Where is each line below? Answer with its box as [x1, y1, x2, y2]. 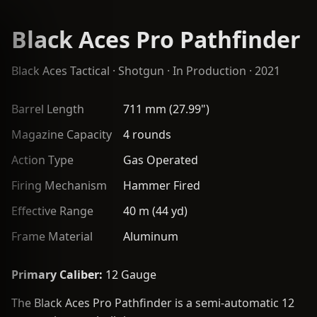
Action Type [11, 152, 74, 168]
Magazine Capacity [11, 127, 112, 142]
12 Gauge [103, 267, 156, 282]
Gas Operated [123, 152, 198, 168]
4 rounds [123, 127, 171, 142]
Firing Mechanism [11, 178, 107, 193]
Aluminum [123, 229, 178, 244]
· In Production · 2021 [164, 63, 280, 79]
